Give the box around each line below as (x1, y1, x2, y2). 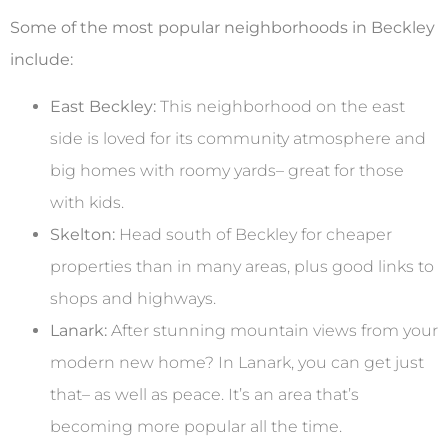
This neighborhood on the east (156, 96, 405, 116)
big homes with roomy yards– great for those (50, 160, 404, 180)
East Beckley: (50, 96, 156, 116)
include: (10, 50, 73, 70)
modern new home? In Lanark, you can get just (50, 352, 424, 372)
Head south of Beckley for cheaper (115, 224, 392, 244)
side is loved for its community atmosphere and (50, 128, 426, 148)
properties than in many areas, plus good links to (50, 256, 434, 276)
